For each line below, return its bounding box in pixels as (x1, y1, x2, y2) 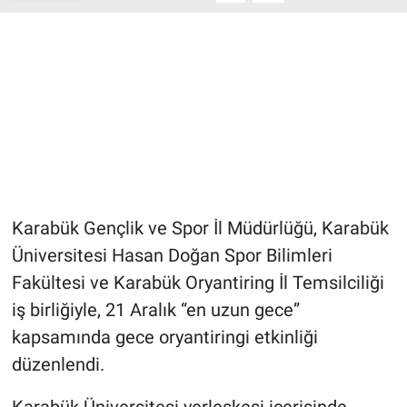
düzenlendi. (11, 353, 104, 376)
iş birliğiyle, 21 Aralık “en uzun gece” (11, 299, 300, 322)
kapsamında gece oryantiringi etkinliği (11, 326, 318, 349)
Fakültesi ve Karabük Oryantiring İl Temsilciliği (11, 272, 384, 294)
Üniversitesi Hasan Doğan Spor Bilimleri (11, 244, 333, 267)
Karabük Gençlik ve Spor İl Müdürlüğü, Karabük (11, 217, 389, 240)
